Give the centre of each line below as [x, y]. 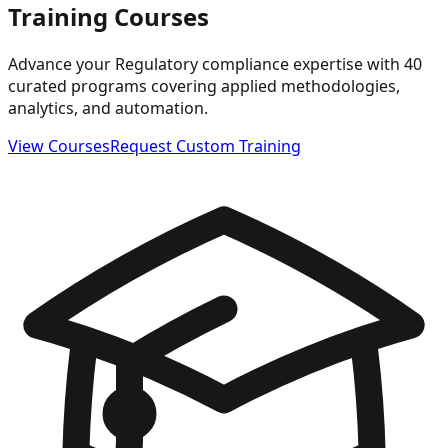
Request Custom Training [205, 145]
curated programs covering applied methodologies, [204, 85]
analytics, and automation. [108, 107]
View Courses [59, 145]
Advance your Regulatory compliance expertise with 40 [215, 63]
